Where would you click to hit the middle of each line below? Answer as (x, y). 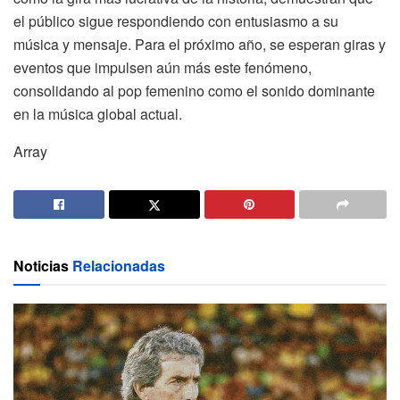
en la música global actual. (98, 113)
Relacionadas (119, 265)
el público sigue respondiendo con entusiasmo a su (176, 21)
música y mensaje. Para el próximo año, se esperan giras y (200, 44)
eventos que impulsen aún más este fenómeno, (162, 67)
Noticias (43, 265)
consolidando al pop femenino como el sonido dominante (194, 90)
